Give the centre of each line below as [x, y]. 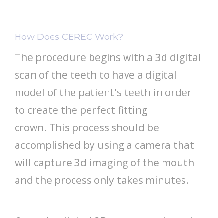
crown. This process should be [87, 128]
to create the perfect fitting [81, 110]
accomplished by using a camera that [104, 145]
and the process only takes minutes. [102, 180]
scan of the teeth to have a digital [96, 75]
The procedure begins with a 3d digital [108, 58]
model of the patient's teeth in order [103, 93]
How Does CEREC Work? [69, 37]
